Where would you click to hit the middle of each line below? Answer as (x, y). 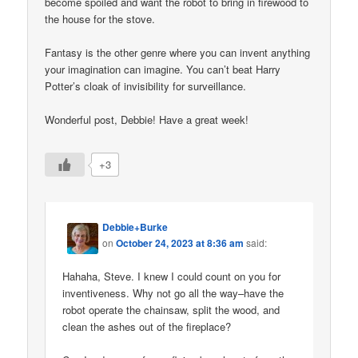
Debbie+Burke (135, 227)
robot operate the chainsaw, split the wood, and (171, 309)
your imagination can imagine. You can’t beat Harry (163, 70)
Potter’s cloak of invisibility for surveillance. (146, 86)
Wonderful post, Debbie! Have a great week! (147, 120)
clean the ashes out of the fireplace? (147, 326)
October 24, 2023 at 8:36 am (180, 243)
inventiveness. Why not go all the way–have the (173, 292)
